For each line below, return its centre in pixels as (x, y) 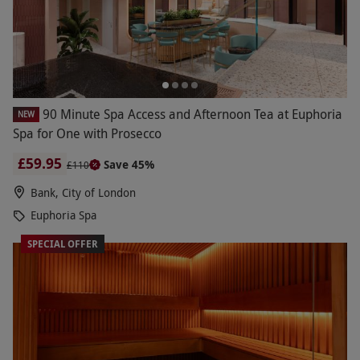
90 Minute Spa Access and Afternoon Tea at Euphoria (192, 114)
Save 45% (129, 164)
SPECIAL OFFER (63, 243)
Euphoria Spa (63, 215)
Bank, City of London (83, 192)
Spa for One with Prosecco (87, 133)
